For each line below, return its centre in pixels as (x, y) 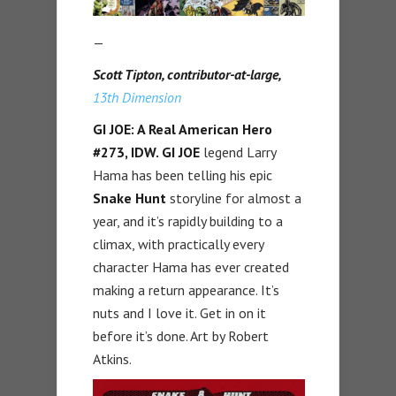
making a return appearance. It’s (186, 290)
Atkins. (112, 359)
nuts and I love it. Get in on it (179, 313)
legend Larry (238, 152)
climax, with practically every (178, 244)
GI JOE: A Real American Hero (183, 129)
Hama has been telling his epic (183, 175)
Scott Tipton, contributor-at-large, (187, 75)
